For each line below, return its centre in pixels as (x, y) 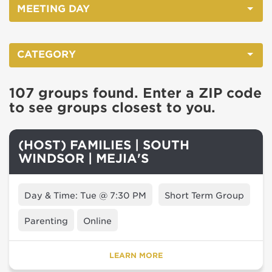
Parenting (46, 221)
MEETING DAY (53, 9)
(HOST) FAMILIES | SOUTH (104, 145)
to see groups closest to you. (112, 107)
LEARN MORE (136, 255)
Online (97, 221)
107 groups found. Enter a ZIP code (135, 93)
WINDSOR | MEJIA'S (83, 158)
